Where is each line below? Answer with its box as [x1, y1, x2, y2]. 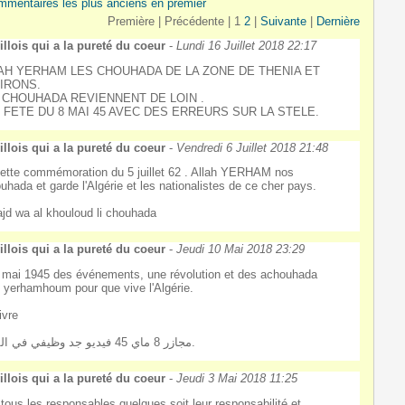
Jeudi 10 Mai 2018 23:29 [176, 242, 306, 257]
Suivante [259, 14, 306, 28]
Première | [107, 14, 161, 28]
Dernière [316, 14, 360, 28]
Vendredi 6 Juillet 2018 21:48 [176, 140, 329, 155]
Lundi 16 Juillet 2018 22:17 [176, 38, 317, 52]
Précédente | [164, 14, 231, 28]
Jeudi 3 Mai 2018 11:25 [176, 371, 298, 385]
